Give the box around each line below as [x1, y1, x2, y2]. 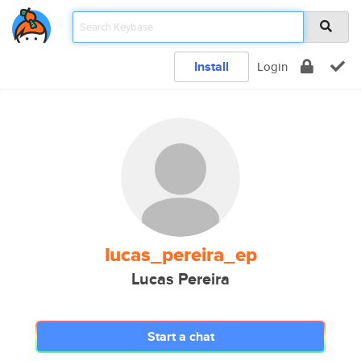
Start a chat [147, 327, 214, 346]
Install [194, 57, 229, 76]
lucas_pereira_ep [104, 240, 257, 269]
